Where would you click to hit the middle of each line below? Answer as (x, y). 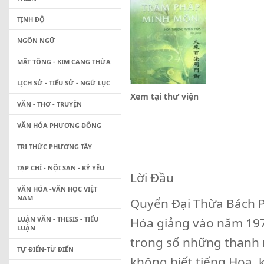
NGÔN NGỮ (36, 40)
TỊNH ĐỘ (31, 19)
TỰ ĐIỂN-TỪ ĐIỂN (45, 249)
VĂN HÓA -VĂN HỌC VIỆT (57, 189)
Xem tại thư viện (164, 96)
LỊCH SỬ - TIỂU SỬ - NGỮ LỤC (64, 83)
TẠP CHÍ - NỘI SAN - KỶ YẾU (61, 168)
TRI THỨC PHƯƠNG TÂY (55, 146)
